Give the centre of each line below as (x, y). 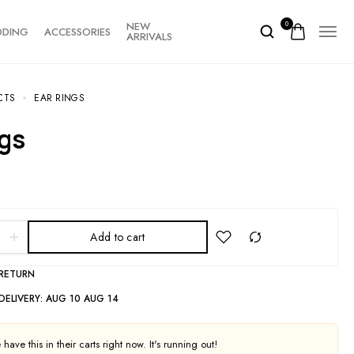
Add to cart (118, 237)
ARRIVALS (149, 37)
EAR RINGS (59, 98)
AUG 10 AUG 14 (82, 299)
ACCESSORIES (77, 32)
